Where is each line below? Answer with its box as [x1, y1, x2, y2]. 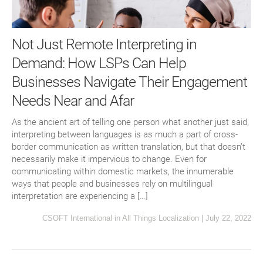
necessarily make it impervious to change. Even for [12, 154, 207, 165]
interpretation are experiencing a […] [12, 191, 148, 202]
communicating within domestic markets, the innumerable [12, 166, 234, 177]
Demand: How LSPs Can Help [12, 55, 186, 72]
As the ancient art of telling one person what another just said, [12, 117, 249, 128]
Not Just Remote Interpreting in [12, 36, 197, 53]
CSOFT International [42, 214, 112, 223]
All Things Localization [122, 214, 199, 223]
